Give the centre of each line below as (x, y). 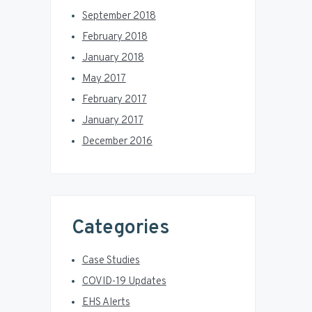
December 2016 (117, 141)
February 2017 (114, 100)
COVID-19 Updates (124, 281)
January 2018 (113, 58)
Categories (120, 228)
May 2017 (104, 79)
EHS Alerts (106, 302)
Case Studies (111, 260)
